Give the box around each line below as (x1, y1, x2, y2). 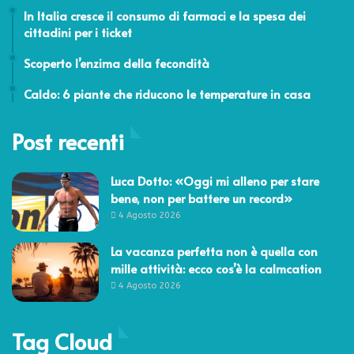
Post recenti (12, 125, 124, 156)
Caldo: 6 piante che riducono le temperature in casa (24, 85, 311, 102)
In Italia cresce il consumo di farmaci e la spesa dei (24, 6, 306, 24)
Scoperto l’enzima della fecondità (24, 54, 209, 71)
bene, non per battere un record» (111, 189, 292, 206)
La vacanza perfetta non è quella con (111, 242, 318, 259)
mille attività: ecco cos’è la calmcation (111, 259, 322, 277)
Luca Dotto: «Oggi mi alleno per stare (111, 171, 319, 189)
